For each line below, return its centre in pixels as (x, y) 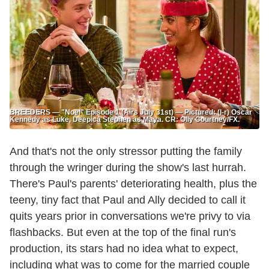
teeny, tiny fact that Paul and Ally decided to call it (128, 200)
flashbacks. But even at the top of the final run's (123, 233)
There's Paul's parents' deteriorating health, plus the (133, 184)
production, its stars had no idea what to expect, (124, 249)
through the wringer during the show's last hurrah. (128, 168)
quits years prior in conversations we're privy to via (130, 216)
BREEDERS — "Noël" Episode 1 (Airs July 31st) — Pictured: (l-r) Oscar (131, 113)
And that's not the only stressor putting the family (126, 152)
